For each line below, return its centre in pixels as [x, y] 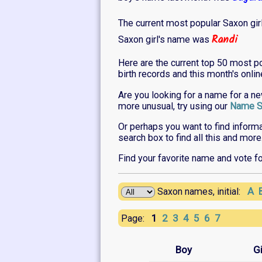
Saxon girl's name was [165, 40]
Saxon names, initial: [200, 191]
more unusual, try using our [174, 106]
